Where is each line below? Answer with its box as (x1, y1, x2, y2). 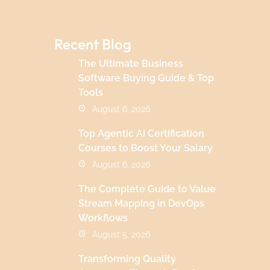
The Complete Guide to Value (78, 183, 216, 195)
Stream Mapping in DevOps (78, 197, 205, 209)
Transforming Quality (78, 253, 177, 265)
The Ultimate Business (78, 57, 184, 69)
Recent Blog (54, 34, 132, 53)
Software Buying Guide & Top (78, 72, 215, 84)
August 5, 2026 (92, 229, 151, 239)
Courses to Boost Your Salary (78, 142, 213, 154)
